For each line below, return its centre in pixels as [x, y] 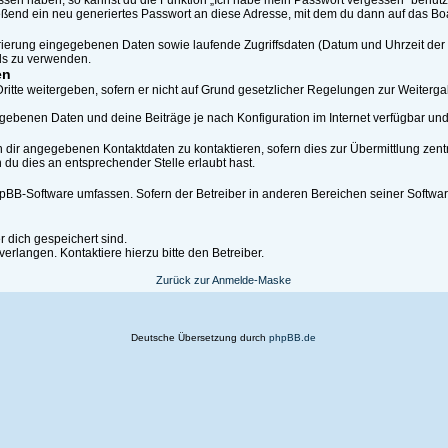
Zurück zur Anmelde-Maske [224, 280]
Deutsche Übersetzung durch [200, 337]
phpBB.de [293, 337]
